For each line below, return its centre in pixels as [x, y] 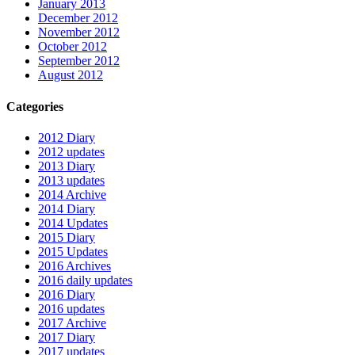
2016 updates [71, 308]
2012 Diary [67, 137]
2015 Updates [73, 251]
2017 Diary [67, 337]
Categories [35, 106]
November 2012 [79, 32]
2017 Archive [72, 323]
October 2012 [73, 47]
